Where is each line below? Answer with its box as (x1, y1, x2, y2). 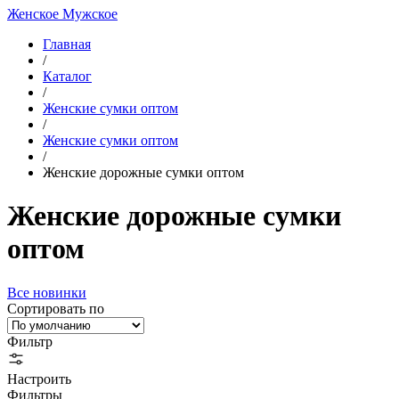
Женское (7, 6, 62, 21)
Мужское (62, 6, 118, 21)
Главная (43, 37, 91, 52)
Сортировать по (7, 300, 104, 316)
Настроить (7, 370, 71, 387)
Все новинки (7, 284, 86, 300)
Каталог (43, 69, 92, 84)
